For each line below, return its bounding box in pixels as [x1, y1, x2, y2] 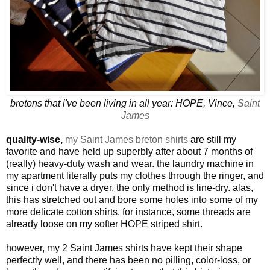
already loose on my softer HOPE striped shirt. [6, 218, 202, 229]
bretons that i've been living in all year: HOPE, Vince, [10, 98, 237, 108]
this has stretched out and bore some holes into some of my [6, 194, 258, 205]
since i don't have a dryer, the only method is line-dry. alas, [6, 182, 253, 193]
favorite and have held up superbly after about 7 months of [6, 146, 253, 157]
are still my [188, 134, 236, 145]
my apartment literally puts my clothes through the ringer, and [6, 170, 264, 181]
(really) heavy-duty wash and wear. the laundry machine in [6, 158, 254, 169]
